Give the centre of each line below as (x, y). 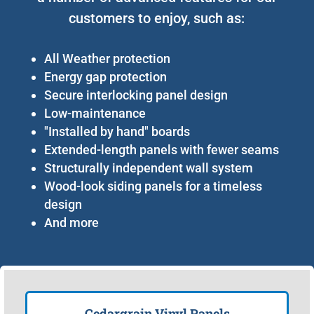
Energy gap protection (105, 76)
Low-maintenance (95, 113)
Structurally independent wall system (148, 168)
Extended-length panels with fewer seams (161, 149)
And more (71, 222)
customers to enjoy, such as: (157, 18)
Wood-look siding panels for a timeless (153, 186)
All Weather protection (107, 58)
